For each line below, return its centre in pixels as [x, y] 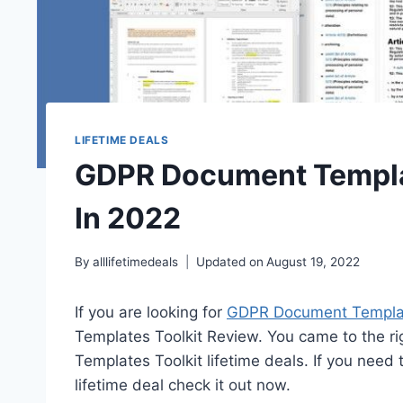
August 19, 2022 [313, 261]
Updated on [230, 261]
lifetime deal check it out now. [183, 385]
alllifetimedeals [136, 261]
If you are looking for [151, 312]
